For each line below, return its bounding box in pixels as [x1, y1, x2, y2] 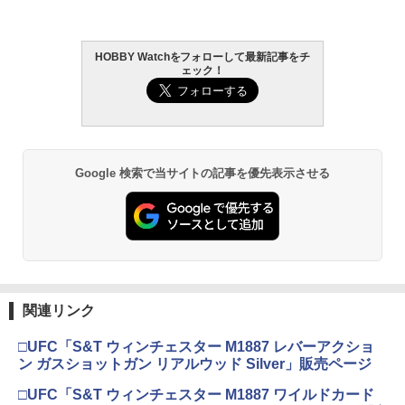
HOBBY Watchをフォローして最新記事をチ [94, 51, 311, 64]
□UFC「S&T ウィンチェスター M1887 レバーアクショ [18, 338, 374, 354]
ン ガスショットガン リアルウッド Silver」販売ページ [18, 355, 372, 372]
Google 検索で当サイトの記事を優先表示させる [74, 166, 331, 181]
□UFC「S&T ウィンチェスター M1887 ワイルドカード [18, 386, 374, 402]
